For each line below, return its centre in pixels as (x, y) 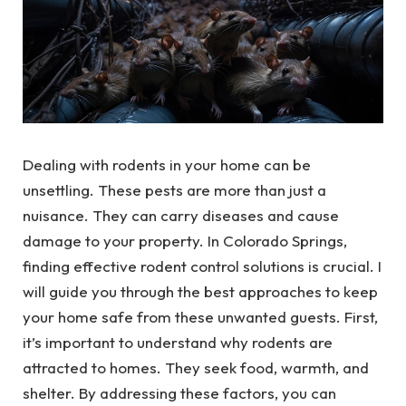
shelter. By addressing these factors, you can (179, 393)
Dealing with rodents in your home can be (167, 164)
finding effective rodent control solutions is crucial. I (202, 266)
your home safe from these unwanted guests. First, (200, 317)
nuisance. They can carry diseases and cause (181, 215)
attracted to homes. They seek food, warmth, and (196, 367)
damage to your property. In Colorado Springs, (185, 241)
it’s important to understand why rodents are (178, 342)
